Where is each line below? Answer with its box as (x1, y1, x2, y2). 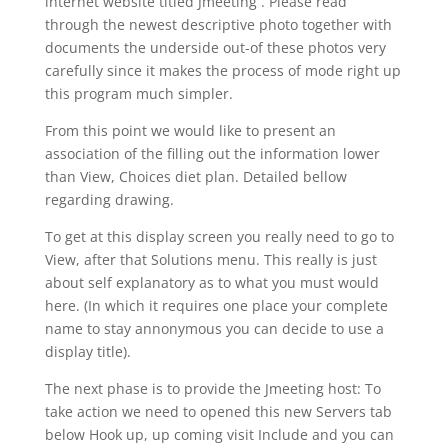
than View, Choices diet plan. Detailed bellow (44, 167, 347, 186)
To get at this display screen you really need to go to (44, 227, 394, 246)
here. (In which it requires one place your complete (44, 296, 388, 315)
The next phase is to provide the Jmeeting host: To (44, 379, 381, 398)
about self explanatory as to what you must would (44, 273, 379, 292)
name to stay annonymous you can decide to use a (44, 319, 384, 338)
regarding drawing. (44, 190, 174, 209)
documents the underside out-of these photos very (44, 38, 386, 57)
